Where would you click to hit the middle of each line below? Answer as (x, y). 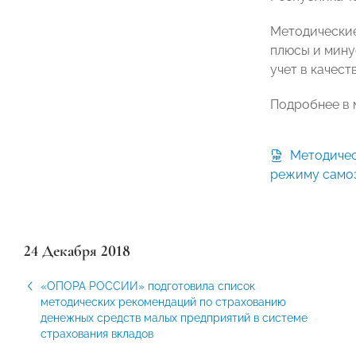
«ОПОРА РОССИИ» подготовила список (148, 286)
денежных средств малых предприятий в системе (174, 318)
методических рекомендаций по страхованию (163, 302)
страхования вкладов (97, 334)
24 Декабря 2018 (77, 251)
